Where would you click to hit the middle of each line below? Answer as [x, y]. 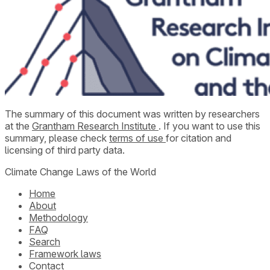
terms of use [137, 138]
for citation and [199, 138]
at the [18, 126]
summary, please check [57, 138]
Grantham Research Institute [95, 126]
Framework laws [65, 253]
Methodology [58, 217]
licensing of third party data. [65, 150]
